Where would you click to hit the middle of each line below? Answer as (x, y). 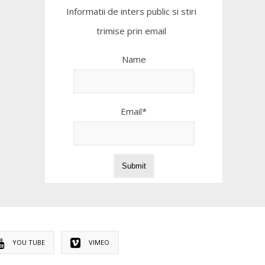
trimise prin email (132, 30)
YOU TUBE (28, 242)
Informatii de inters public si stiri (132, 11)
